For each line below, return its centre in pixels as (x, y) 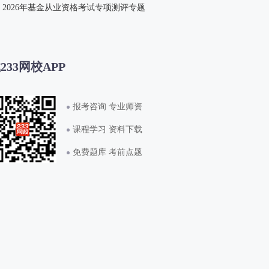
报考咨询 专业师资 (107, 106)
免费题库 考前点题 (107, 152)
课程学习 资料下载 (107, 129)
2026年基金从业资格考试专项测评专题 (74, 7)
